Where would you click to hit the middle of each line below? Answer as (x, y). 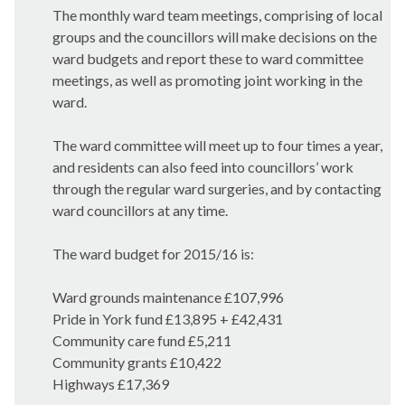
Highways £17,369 (111, 384)
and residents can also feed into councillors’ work (203, 167)
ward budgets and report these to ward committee (208, 58)
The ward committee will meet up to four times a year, (217, 145)
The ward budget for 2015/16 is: (153, 254)
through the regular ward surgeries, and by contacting (217, 188)
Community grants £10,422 (137, 362)
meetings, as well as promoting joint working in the (207, 80)
